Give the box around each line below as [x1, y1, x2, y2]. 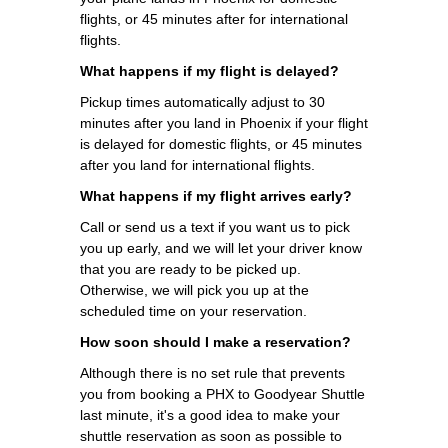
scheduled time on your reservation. [80, 302, 307, 319]
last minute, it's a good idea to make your [80, 406, 340, 423]
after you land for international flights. [80, 156, 315, 173]
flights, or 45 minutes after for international [80, 10, 348, 27]
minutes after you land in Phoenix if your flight [80, 114, 368, 131]
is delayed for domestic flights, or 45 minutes [80, 135, 362, 152]
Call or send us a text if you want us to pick [80, 218, 350, 235]
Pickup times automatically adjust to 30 [80, 93, 325, 110]
